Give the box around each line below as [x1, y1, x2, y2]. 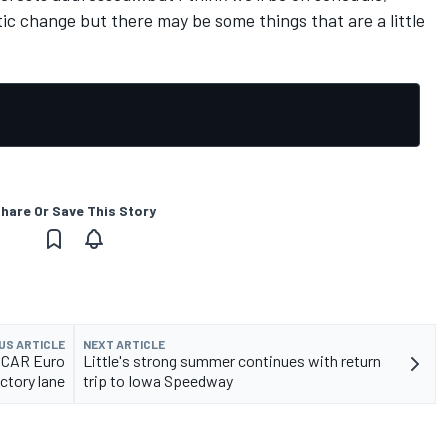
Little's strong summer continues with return [83, 351, 381, 371]
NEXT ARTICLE [83, 337, 165, 352]
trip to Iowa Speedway [83, 371, 233, 391]
